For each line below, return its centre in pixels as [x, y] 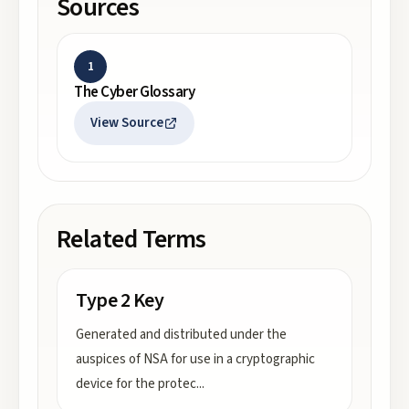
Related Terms [131, 239]
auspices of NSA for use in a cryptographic [195, 359]
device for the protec [136, 384]
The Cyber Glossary [135, 92]
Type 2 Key [120, 300]
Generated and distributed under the [181, 335]
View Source [127, 123]
